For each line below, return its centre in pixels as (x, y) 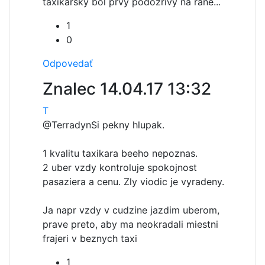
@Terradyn (67, 125)
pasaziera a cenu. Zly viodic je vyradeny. (133, 182)
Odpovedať (68, 63)
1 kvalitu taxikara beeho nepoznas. (120, 153)
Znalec (71, 89)
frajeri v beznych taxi (90, 238)
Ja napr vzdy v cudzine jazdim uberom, (131, 210)
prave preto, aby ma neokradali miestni (130, 224)
